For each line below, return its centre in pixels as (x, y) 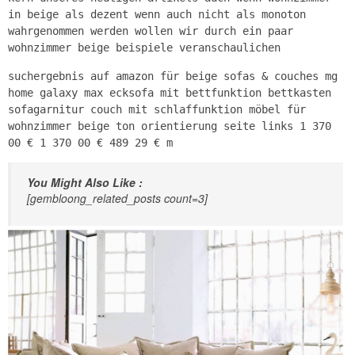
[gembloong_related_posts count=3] (117, 198)
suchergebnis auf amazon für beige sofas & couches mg (173, 76)
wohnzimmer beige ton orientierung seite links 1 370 (170, 126)
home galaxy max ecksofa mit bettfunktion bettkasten (170, 92)
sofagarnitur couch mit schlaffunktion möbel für (157, 109)
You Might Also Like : (85, 182)
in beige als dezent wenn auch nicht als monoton (157, 14)
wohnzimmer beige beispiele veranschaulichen (144, 47)
